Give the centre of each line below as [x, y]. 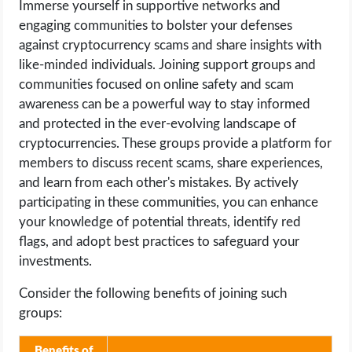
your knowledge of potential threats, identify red [160, 222]
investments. [56, 261]
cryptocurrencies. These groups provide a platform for [176, 143]
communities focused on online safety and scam [157, 84]
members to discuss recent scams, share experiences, [171, 163]
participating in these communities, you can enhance [169, 202]
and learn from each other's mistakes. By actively [159, 182]
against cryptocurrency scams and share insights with [170, 45]
